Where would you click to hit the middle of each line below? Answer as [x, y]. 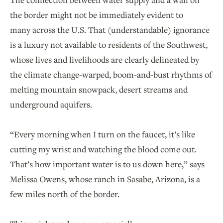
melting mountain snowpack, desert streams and [99, 89]
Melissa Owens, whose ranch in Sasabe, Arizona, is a [105, 179]
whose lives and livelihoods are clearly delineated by [105, 59]
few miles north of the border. [67, 194]
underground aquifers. [53, 104]
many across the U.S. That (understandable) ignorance [110, 29]
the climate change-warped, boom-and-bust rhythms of [111, 74]
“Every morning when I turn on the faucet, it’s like [103, 134]
